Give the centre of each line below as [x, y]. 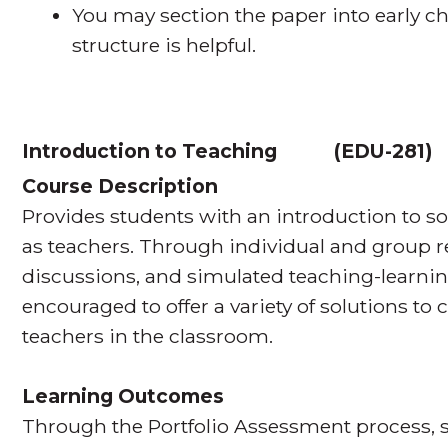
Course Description [120, 186]
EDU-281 [383, 151]
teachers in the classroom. [148, 336]
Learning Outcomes [123, 396]
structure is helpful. [164, 45]
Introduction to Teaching [150, 151]
